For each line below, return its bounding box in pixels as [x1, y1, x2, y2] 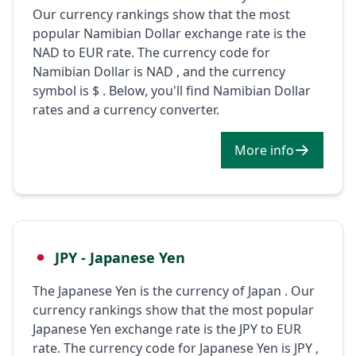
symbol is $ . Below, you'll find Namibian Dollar [33, 81, 311, 99]
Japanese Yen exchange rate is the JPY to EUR [33, 319, 301, 338]
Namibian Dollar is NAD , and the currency [33, 62, 285, 80]
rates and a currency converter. [33, 100, 219, 118]
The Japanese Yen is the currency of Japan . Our [33, 281, 315, 300]
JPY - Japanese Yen [55, 247, 185, 267]
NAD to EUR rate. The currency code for [33, 43, 270, 61]
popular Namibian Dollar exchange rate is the [33, 24, 306, 42]
